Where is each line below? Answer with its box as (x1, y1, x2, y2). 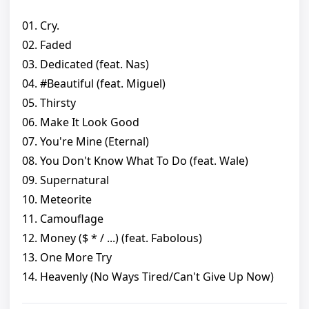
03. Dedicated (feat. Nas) (22, 57, 149, 72)
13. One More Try (22, 250, 112, 266)
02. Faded (22, 37, 72, 53)
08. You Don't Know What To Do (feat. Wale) (22, 153, 248, 169)
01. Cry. (22, 18, 59, 34)
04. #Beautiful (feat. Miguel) (22, 76, 166, 92)
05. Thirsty (22, 95, 76, 111)
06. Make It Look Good (22, 114, 139, 130)
